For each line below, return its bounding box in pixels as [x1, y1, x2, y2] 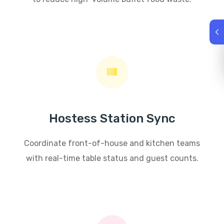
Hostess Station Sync [48, 111, 175, 125]
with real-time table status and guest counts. [25, 153, 198, 163]
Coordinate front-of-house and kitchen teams [24, 138, 200, 148]
